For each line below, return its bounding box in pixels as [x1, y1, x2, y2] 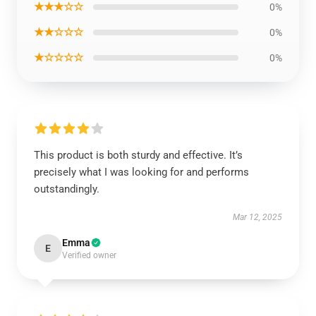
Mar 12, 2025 [233, 212, 282, 222]
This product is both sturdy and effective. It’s [34, 149, 243, 162]
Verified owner [62, 250, 116, 260]
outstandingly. [34, 183, 99, 195]
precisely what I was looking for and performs [34, 166, 249, 178]
